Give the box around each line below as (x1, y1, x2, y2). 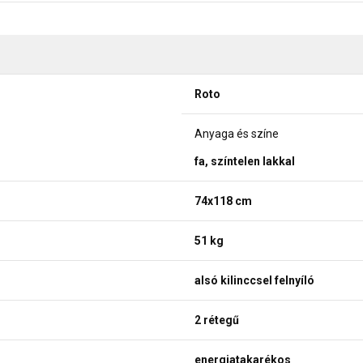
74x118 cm (194, 194, 252, 207)
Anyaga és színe (194, 126, 279, 140)
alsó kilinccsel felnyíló (194, 273, 314, 287)
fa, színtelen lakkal (194, 154, 295, 168)
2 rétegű (194, 313, 239, 327)
